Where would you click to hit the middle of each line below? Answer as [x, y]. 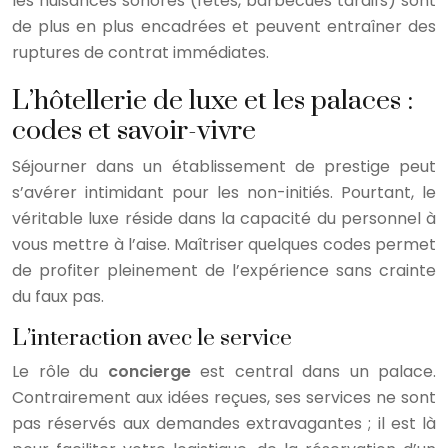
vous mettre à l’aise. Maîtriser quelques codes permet [224, 244]
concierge [149, 371]
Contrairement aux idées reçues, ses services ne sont [224, 397]
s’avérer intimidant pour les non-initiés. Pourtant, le [224, 192]
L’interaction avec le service [152, 338]
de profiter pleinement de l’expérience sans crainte [224, 270]
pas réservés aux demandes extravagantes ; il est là [224, 423]
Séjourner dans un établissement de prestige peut [224, 166]
